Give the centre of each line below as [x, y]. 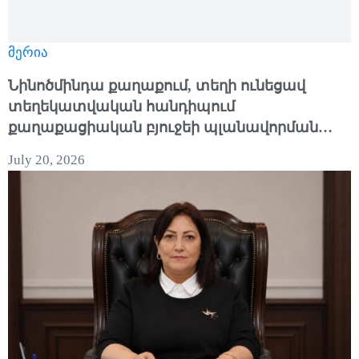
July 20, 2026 [46, 160]
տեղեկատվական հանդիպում [121, 107]
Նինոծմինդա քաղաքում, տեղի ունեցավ [157, 86]
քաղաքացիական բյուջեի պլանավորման [163, 128]
